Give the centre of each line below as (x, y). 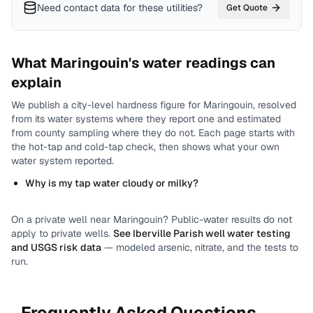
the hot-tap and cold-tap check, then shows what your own (145, 147)
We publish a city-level (64, 105)
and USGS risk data (56, 247)
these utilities (168, 8)
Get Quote (247, 8)
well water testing (247, 233)
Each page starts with (247, 133)
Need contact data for (86, 8)
